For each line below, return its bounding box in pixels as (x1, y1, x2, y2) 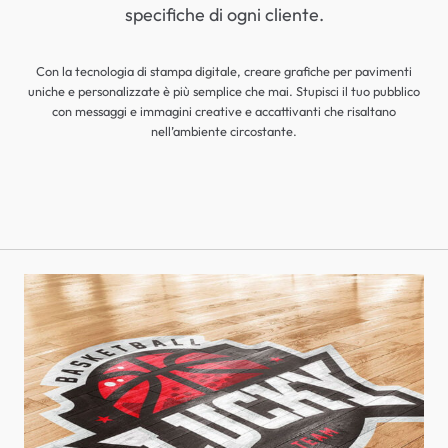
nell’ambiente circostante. (151, 123, 297, 139)
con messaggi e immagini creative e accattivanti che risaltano (52, 103, 396, 119)
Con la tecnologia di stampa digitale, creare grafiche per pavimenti (36, 63, 412, 79)
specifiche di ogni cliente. (124, 3, 324, 26)
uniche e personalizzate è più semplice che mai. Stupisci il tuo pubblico (28, 83, 420, 99)
